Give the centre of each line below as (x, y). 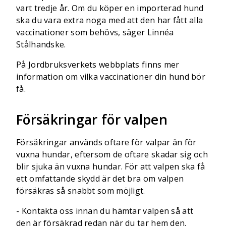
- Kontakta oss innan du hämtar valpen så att (105, 211)
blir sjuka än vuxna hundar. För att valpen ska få (111, 166)
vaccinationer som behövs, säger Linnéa (95, 32)
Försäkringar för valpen (92, 120)
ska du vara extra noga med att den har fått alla (110, 20)
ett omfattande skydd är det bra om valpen (100, 179)
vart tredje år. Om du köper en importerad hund (110, 8)
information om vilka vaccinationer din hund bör (111, 77)
